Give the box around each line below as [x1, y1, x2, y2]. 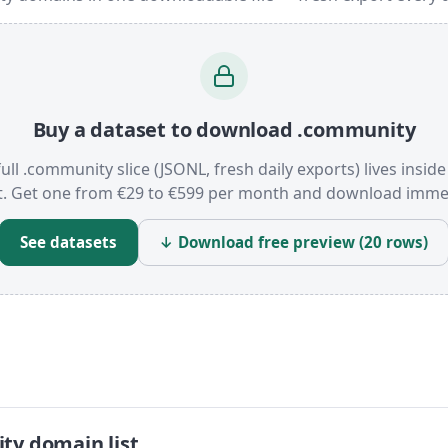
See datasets [20, 231, 117, 252]
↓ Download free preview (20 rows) [159, 231, 428, 252]
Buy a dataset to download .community [32, 115, 416, 143]
